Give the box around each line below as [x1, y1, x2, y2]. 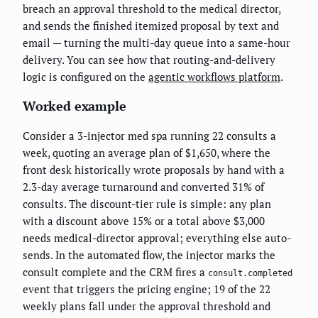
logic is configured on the [23, 70, 148, 84]
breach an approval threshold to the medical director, [23, 1, 280, 16]
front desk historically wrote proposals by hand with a [23, 163, 285, 177]
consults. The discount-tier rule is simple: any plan [23, 197, 271, 212]
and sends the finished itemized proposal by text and [23, 18, 279, 33]
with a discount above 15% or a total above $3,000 [23, 214, 265, 229]
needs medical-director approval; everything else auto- [23, 231, 291, 246]
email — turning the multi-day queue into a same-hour [23, 35, 290, 50]
